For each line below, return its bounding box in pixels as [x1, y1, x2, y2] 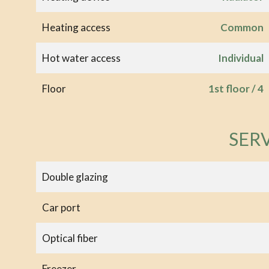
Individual [217, 51, 264, 64]
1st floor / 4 [208, 82, 264, 95]
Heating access [42, 20, 110, 34]
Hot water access [42, 51, 121, 64]
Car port [42, 201, 80, 214]
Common [220, 20, 264, 34]
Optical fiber [42, 231, 98, 244]
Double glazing [42, 170, 108, 183]
